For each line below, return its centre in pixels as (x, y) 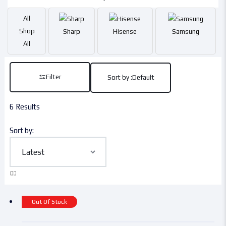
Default (143, 77)
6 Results (25, 106)
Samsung (185, 32)
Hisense (125, 32)
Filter (53, 77)
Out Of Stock (49, 202)
